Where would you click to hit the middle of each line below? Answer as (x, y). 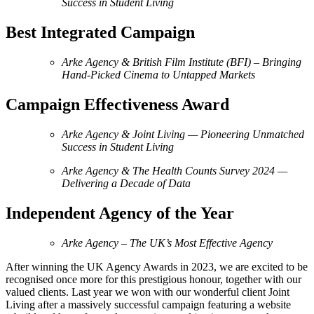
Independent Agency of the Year (120, 213)
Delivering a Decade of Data (126, 184)
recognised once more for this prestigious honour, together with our (153, 279)
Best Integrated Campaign (100, 33)
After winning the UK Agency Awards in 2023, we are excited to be (157, 266)
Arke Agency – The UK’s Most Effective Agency (167, 243)
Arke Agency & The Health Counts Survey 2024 (168, 171)
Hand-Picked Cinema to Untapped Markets (158, 75)
